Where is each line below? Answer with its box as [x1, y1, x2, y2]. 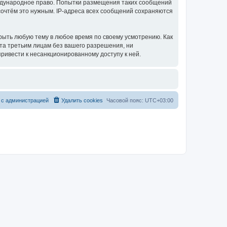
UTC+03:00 [145, 97, 173, 103]
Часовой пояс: [106, 97, 145, 103]
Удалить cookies [61, 97, 103, 103]
